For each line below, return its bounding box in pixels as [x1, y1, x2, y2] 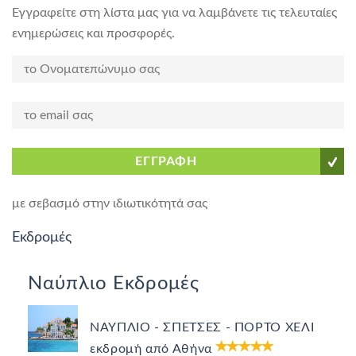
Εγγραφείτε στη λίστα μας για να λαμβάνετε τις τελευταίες [12, 6, 337, 19]
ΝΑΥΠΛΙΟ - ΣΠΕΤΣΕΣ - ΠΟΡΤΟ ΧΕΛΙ [90, 321, 315, 334]
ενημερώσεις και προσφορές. [12, 27, 175, 40]
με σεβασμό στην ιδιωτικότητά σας [12, 197, 207, 210]
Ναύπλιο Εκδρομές [28, 274, 200, 293]
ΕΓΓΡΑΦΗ [135, 155, 197, 168]
